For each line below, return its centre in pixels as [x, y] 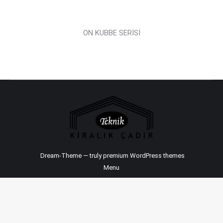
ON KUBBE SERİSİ [111, 33]
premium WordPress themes [144, 156]
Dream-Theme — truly [71, 156]
